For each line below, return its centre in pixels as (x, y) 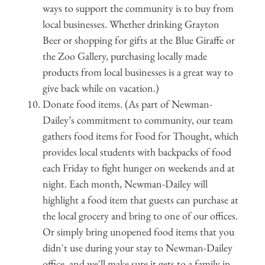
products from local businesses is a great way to (138, 72)
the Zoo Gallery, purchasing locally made (125, 56)
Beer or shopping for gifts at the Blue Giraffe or (138, 40)
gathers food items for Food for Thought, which (140, 136)
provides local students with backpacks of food (137, 152)
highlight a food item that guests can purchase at (140, 200)
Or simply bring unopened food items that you (138, 232)
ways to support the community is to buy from (138, 8)
